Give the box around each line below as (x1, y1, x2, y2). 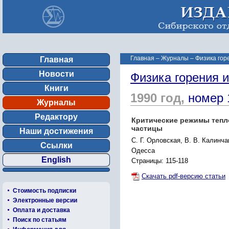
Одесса (131, 147, 155, 154)
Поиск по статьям (13, 216, 66, 223)
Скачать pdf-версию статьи (142, 172, 225, 180)
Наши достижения (19, 127, 93, 135)
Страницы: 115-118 (131, 157, 188, 165)
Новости (38, 70, 74, 78)
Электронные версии (13, 197, 77, 204)
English (41, 155, 71, 164)
